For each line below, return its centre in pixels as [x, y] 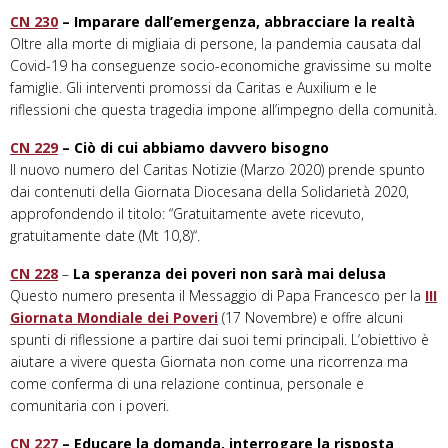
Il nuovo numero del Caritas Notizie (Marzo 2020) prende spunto [217, 170]
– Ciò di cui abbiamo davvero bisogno [193, 148]
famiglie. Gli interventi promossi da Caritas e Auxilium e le [193, 88]
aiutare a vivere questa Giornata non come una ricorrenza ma [209, 362]
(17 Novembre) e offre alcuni [310, 318]
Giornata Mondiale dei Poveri [114, 318]
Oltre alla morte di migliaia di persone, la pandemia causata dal [215, 44]
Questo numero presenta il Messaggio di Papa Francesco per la [217, 296]
